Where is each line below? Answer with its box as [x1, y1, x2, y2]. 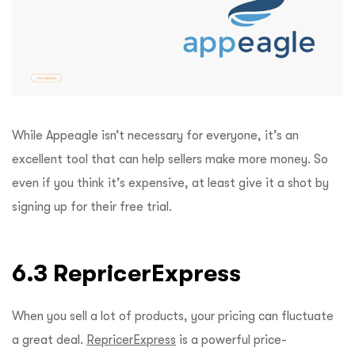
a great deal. [12, 332, 86, 347]
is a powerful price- [176, 332, 287, 347]
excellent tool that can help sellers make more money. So [12, 151, 328, 166]
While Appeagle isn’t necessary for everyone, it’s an [12, 128, 299, 143]
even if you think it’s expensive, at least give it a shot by [12, 175, 329, 190]
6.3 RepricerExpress [12, 259, 247, 286]
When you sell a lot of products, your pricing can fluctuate [12, 308, 334, 323]
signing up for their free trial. [12, 199, 175, 214]
